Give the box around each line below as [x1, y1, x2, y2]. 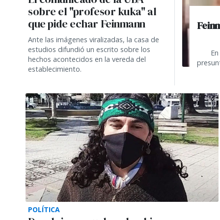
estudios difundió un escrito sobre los [28, 44, 150, 54]
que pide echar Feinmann [28, 16, 146, 31]
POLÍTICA [28, 204, 60, 214]
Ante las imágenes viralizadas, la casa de [28, 34, 159, 44]
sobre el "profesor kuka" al [28, 4, 157, 19]
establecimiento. [28, 64, 82, 74]
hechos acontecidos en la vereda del [28, 54, 146, 64]
